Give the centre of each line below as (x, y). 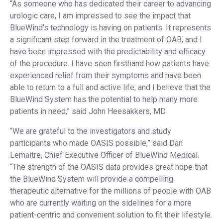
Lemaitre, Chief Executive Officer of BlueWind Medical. (105, 155)
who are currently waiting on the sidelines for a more (101, 203)
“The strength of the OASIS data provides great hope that (109, 167)
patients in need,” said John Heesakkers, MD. (88, 111)
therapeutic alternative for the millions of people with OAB (111, 191)
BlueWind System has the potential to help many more (104, 99)
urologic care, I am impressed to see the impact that (100, 16)
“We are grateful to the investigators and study (91, 131)
